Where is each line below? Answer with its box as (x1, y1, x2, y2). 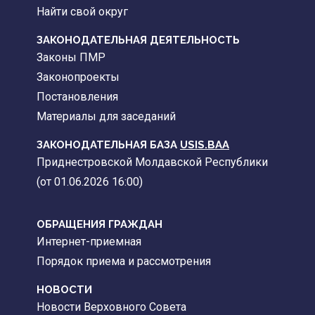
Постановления (37, 90, 118, 104)
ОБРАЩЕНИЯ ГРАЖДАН (37, 218, 162, 231)
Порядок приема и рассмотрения (37, 255, 211, 269)
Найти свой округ (37, 5, 128, 19)
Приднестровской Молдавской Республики (37, 155, 268, 169)
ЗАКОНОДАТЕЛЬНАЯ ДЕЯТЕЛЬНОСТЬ (37, 34, 240, 47)
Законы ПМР (37, 51, 105, 65)
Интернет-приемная (37, 235, 141, 249)
